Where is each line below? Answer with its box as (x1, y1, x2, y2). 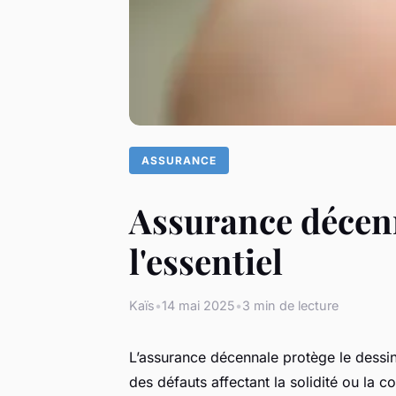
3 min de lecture (242, 298, 339, 314)
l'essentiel (129, 238, 283, 285)
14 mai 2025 (162, 298, 235, 314)
